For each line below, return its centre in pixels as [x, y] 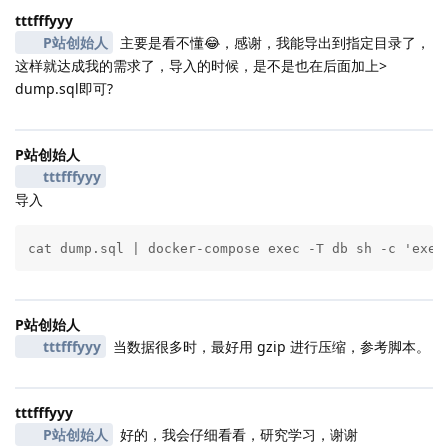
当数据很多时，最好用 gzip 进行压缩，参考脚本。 [269, 346]
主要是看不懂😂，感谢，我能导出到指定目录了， [272, 43]
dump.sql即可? [64, 89]
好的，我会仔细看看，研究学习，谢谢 [236, 434]
